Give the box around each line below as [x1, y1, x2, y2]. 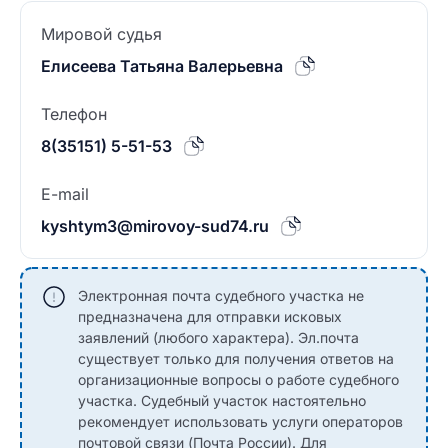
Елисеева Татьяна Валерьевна [41, 56, 283, 76]
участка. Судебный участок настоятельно [78, 392, 366, 409]
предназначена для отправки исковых [78, 308, 342, 325]
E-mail [41, 184, 89, 204]
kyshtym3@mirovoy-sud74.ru [41, 216, 269, 236]
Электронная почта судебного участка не [78, 287, 364, 304]
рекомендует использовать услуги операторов [78, 413, 403, 430]
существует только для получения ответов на [78, 350, 394, 367]
